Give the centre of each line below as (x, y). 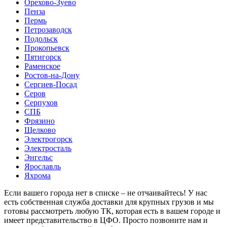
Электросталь (48, 148)
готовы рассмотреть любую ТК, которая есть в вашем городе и (112, 211)
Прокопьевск (47, 48)
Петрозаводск (48, 30)
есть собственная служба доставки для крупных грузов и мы (109, 202)
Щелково (40, 130)
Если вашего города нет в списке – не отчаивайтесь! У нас (106, 193)
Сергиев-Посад (51, 85)
